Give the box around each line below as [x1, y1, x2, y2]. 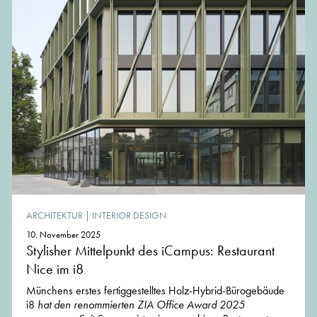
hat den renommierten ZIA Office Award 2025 [38, 296, 245, 312]
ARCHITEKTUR [26, 208, 83, 221]
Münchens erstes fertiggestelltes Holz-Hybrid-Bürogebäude [26, 282, 284, 298]
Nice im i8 [26, 259, 83, 278]
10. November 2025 [26, 228, 100, 241]
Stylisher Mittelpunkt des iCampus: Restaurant [26, 241, 275, 260]
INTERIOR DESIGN [92, 208, 167, 221]
